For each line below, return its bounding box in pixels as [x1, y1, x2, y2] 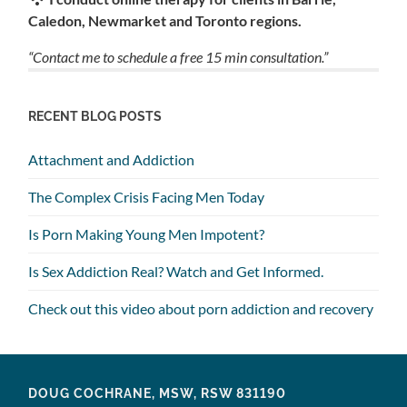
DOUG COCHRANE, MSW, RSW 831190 [28, 384, 287, 401]
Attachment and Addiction [28, 151, 195, 169]
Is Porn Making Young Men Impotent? [28, 225, 265, 243]
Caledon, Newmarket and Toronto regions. [28, 12, 305, 30]
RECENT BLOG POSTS [28, 108, 163, 124]
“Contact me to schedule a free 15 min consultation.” [28, 48, 329, 66]
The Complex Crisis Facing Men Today [28, 188, 265, 206]
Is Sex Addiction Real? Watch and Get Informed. [28, 263, 324, 281]
